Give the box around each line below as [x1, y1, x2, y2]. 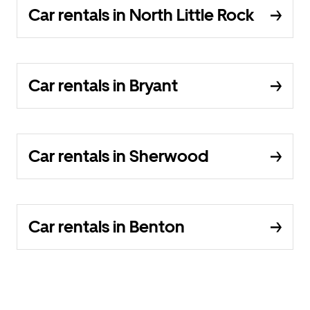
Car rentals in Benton [28, 217, 185, 237]
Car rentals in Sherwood [28, 146, 208, 166]
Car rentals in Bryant [28, 75, 178, 95]
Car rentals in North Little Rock [28, 5, 254, 25]
